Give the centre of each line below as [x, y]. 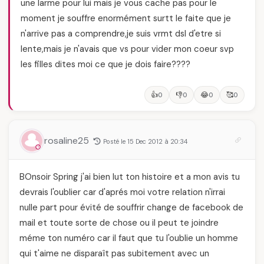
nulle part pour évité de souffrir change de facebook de [131, 207]
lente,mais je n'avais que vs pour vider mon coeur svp [127, 49]
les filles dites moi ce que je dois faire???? [105, 64]
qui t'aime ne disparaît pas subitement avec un [114, 253]
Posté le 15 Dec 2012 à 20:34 [145, 141]
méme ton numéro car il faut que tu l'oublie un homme [129, 238]
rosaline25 [68, 141]
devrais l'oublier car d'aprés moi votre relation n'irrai [122, 192]
